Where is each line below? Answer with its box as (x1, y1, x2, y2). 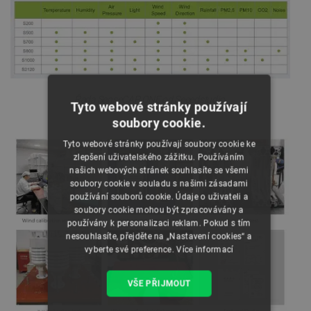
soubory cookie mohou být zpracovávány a (74, 205, 244, 215)
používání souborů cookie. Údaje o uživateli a (69, 192, 249, 202)
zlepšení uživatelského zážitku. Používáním (73, 152, 245, 162)
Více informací (176, 244, 234, 255)
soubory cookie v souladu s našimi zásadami (69, 178, 249, 189)
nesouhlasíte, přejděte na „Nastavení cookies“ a (65, 231, 253, 242)
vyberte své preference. (84, 244, 176, 255)
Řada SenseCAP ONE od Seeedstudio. (74, 93, 227, 105)
